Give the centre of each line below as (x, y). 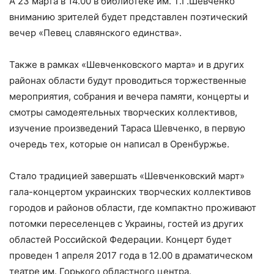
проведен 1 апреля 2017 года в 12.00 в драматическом (131, 255)
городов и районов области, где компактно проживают (133, 208)
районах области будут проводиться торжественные (128, 80)
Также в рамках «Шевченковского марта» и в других (127, 65)
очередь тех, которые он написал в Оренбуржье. (119, 144)
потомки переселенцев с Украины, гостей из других (126, 224)
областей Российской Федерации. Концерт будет (120, 239)
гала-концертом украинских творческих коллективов (130, 192)
